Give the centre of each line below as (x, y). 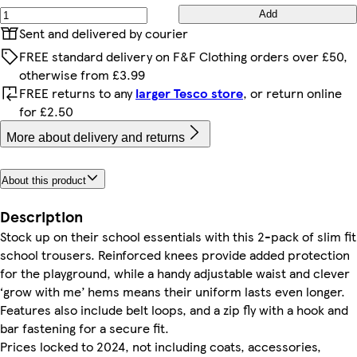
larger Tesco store (189, 92)
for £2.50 (46, 111)
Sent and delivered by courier (104, 33)
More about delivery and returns (96, 137)
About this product (44, 181)
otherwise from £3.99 (82, 74)
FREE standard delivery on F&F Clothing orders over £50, (183, 56)
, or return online (292, 92)
